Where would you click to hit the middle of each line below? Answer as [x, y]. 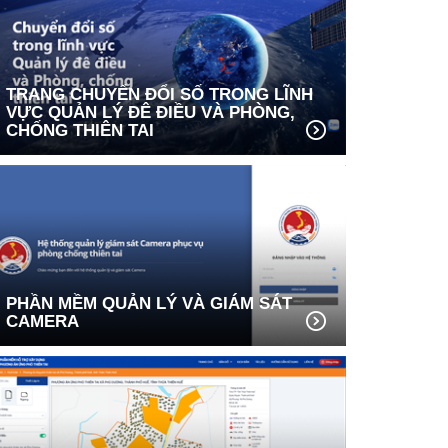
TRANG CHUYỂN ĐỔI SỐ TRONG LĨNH [159, 94]
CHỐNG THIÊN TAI [80, 130]
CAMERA [42, 321]
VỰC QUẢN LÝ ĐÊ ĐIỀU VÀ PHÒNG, [150, 112]
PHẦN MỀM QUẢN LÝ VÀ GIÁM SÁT [149, 303]
